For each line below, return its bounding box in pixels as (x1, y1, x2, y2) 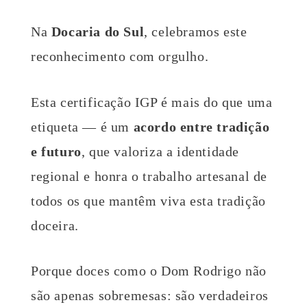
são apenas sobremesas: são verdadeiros (31, 288, 269, 304)
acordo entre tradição (133, 119, 270, 134)
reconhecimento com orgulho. (31, 48, 209, 64)
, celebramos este (144, 23, 247, 39)
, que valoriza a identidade (81, 143, 240, 159)
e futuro (31, 143, 82, 159)
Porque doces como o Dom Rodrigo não (31, 263, 267, 279)
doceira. (31, 217, 79, 233)
